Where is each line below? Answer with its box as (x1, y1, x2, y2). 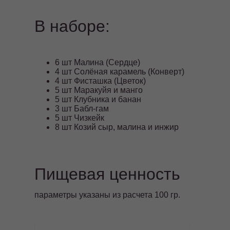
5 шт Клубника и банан (55, 95, 142, 104)
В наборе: (34, 17, 110, 36)
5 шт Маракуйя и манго (55, 86, 143, 95)
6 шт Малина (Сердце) (55, 58, 141, 67)
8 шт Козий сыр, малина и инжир (55, 123, 179, 132)
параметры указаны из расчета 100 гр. (34, 190, 181, 200)
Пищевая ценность (34, 165, 181, 184)
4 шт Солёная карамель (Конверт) (55, 67, 185, 76)
